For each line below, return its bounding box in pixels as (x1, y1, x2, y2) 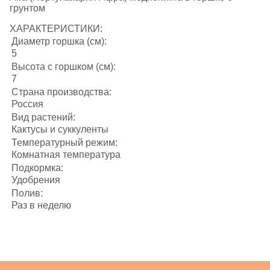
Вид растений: (11, 112, 75, 123)
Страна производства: (11, 87, 111, 98)
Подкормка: (11, 163, 63, 174)
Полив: (11, 188, 43, 199)
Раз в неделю (11, 200, 71, 211)
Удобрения (11, 175, 60, 186)
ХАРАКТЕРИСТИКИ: (10, 24, 102, 34)
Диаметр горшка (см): (11, 36, 107, 47)
